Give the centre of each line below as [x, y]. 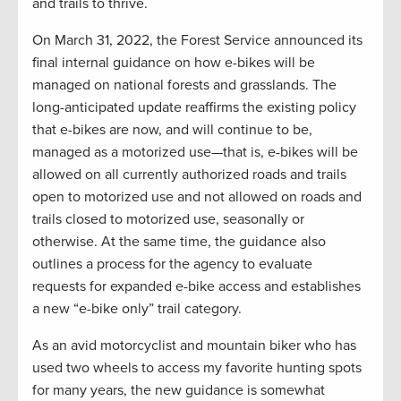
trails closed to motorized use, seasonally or [168, 220]
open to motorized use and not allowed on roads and [197, 197]
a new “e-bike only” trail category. [137, 309]
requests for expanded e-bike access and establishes [196, 287]
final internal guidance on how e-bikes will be [174, 63]
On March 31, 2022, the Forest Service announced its [197, 41]
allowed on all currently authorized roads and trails [189, 175]
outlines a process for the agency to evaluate [172, 264]
